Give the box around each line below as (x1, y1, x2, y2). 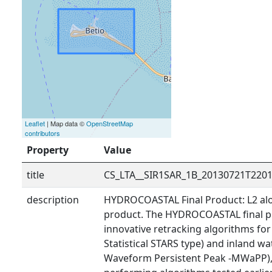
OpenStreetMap (86, 118, 133, 128)
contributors (25, 128, 60, 138)
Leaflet (25, 118, 45, 128)
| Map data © (45, 118, 86, 128)
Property (27, 143, 69, 157)
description (27, 193, 79, 206)
